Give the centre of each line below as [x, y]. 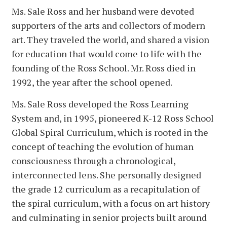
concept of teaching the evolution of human [103, 147]
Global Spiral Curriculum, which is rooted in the [110, 133]
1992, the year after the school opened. [93, 82]
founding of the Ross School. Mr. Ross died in [104, 68]
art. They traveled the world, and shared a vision [110, 40]
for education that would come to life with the [107, 54]
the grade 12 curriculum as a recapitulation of [106, 189]
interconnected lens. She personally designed [106, 175]
